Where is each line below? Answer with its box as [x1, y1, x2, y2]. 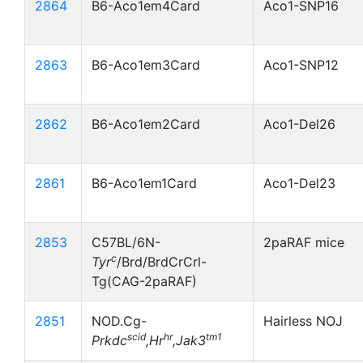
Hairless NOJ [263, 313, 343, 329]
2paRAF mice [263, 234, 344, 250]
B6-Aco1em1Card [92, 175, 197, 191]
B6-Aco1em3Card [92, 57, 200, 73]
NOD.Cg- [92, 313, 147, 329]
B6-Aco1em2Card [92, 116, 200, 132]
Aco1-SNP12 [263, 57, 339, 73]
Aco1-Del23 [263, 175, 335, 191]
